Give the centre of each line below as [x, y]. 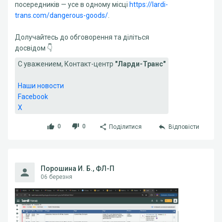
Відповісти [184, 127]
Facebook [33, 97]
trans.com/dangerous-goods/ [61, 15]
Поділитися [125, 127]
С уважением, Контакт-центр [66, 64]
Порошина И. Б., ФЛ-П [78, 168]
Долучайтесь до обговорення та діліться [82, 37]
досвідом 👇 [34, 48]
